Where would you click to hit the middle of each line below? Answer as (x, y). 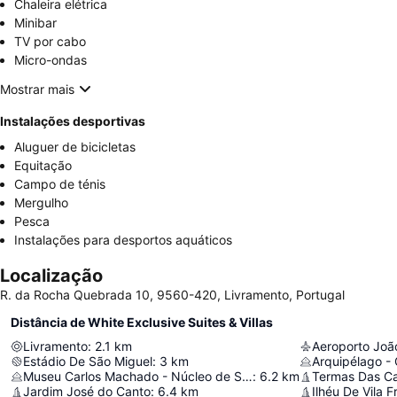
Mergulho (41, 202)
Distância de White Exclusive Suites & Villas (142, 322)
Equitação (43, 165)
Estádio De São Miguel (88, 361)
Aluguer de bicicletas (75, 147)
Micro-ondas (51, 60)
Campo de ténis (60, 184)
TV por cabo (50, 41)
